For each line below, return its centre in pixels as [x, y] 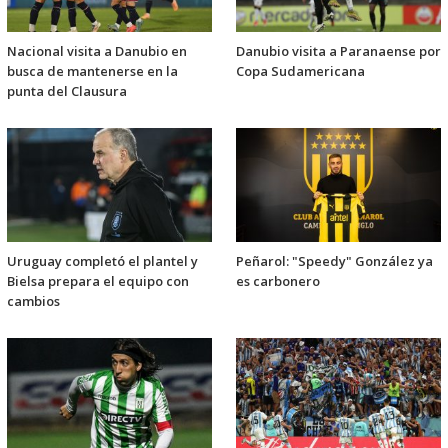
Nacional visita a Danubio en [97, 51]
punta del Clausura [67, 91]
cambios [33, 301]
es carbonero [278, 281]
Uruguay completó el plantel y [102, 261]
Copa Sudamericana [300, 71]
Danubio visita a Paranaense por [338, 51]
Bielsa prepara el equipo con [98, 281]
